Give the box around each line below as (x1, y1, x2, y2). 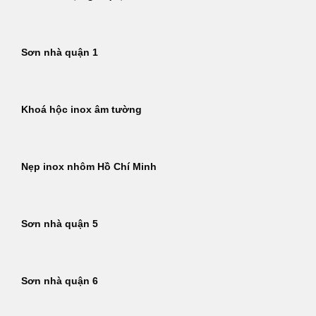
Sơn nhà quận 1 (21, 47, 98, 59)
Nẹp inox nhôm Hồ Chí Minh (21, 162, 157, 173)
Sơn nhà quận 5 (21, 219, 98, 230)
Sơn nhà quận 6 (21, 276, 98, 287)
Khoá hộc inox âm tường (21, 104, 142, 116)
